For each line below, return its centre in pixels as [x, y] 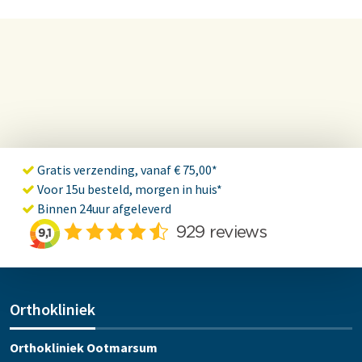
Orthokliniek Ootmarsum [84, 348]
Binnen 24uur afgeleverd [103, 209]
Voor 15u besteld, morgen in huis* [128, 189]
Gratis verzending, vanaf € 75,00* [126, 170]
